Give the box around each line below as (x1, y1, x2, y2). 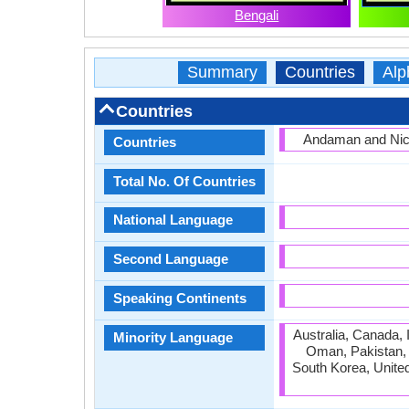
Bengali (235, 7, 279, 23)
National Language (113, 212, 233, 227)
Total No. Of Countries (113, 173, 256, 189)
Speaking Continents (113, 290, 246, 306)
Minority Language (113, 330, 233, 345)
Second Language (113, 251, 228, 267)
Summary (186, 63, 257, 81)
